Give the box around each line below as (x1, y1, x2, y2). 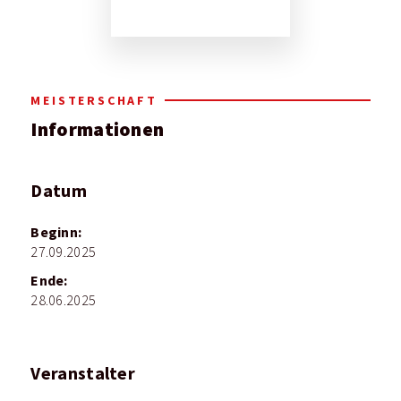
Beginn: (30, 223, 82, 242)
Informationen (30, 115, 165, 142)
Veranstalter (30, 362, 136, 385)
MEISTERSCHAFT (30, 92, 158, 108)
